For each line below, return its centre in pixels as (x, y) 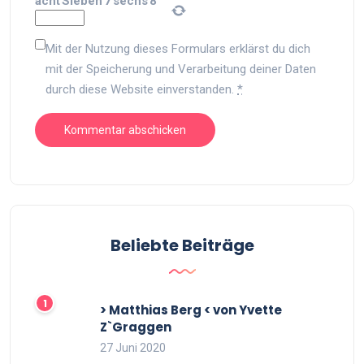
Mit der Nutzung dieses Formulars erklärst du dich (178, 49)
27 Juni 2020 (133, 348)
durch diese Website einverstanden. (141, 89)
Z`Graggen (136, 327)
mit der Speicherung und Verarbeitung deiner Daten (181, 69)
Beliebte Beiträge (182, 245)
